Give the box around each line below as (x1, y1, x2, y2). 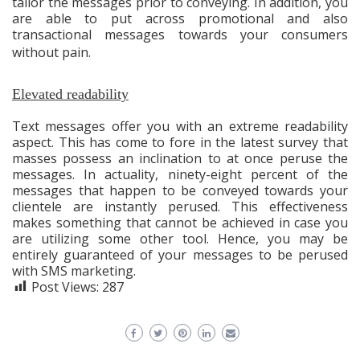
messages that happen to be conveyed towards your (12, 181, 348, 199)
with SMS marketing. (12, 261, 136, 280)
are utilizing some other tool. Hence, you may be (12, 229, 348, 247)
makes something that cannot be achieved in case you (12, 213, 348, 231)
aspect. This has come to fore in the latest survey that (12, 133, 348, 151)
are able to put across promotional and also (12, 9, 348, 27)
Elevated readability (12, 85, 129, 102)
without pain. (12, 43, 91, 61)
